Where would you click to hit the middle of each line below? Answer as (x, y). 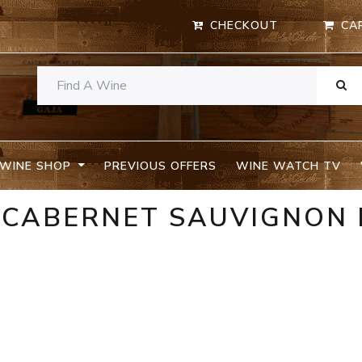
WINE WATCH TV (288, 166)
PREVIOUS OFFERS (160, 166)
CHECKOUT (244, 26)
